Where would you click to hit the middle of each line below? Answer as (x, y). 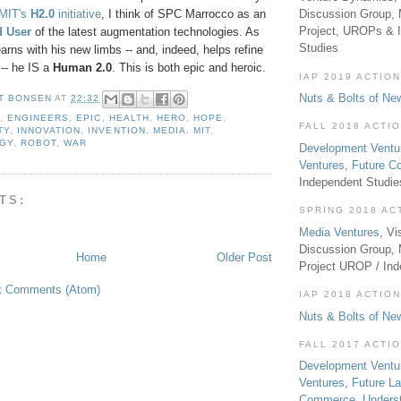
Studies (319, 48)
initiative (78, 14)
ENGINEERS (38, 118)
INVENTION (117, 131)
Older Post (244, 258)
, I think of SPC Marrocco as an (183, 14)
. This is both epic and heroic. (189, 68)
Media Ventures (339, 232)
